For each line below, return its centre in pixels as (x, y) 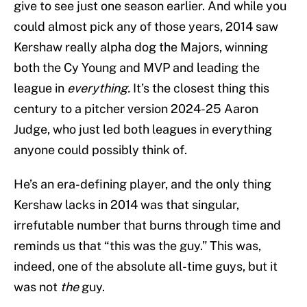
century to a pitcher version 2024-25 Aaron (136, 109)
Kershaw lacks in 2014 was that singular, (126, 205)
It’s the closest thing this (201, 88)
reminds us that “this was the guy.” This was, (137, 246)
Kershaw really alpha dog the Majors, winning (141, 47)
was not (37, 287)
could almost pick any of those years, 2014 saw (146, 27)
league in (40, 88)
